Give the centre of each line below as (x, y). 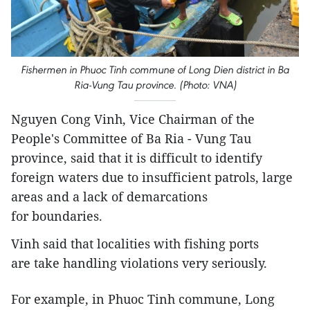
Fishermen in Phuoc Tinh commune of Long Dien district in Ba (155, 70)
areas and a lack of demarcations (109, 197)
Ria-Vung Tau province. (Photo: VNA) (155, 85)
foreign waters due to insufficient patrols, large (152, 177)
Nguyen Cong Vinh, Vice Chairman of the (133, 119)
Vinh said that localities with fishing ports (135, 244)
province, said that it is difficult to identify (137, 158)
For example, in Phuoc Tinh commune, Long (143, 299)
